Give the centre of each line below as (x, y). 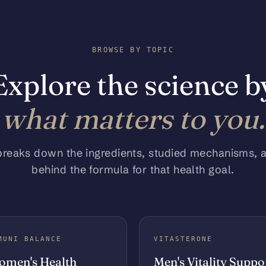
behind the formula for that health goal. (133, 170)
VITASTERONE (183, 239)
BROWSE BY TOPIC (133, 50)
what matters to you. (133, 119)
